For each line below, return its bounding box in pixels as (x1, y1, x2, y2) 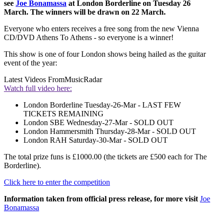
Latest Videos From (4, 75, 65, 84)
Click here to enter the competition (4, 177, 110, 186)
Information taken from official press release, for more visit (4, 194, 200, 203)
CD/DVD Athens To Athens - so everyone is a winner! (4, 33, 174, 42)
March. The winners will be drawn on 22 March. (4, 7, 166, 16)
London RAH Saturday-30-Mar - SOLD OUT (23, 135, 168, 144)
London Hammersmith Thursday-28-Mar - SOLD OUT (23, 127, 196, 135)
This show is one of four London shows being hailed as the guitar (4, 49, 206, 58)
